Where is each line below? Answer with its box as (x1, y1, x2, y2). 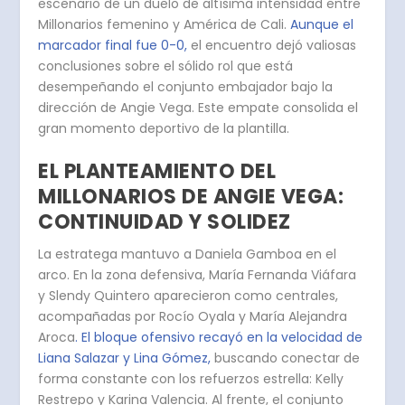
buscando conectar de (211, 349, 361, 368)
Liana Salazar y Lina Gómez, (38, 349, 212, 368)
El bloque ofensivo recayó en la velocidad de (78, 328, 363, 347)
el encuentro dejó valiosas (187, 35, 357, 54)
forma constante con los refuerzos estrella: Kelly (38, 370, 344, 389)
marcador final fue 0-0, (38, 35, 188, 54)
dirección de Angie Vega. (38, 98, 199, 117)
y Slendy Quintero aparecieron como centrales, (38, 287, 339, 306)
